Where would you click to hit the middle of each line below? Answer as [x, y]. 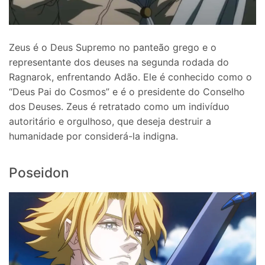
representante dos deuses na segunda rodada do [119, 62]
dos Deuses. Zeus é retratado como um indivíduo [119, 106]
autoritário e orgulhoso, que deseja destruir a [110, 121]
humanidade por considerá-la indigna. [93, 136]
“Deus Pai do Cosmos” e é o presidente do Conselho [127, 91]
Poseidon [39, 172]
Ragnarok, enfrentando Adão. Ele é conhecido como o [130, 77]
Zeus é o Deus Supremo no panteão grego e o [113, 47]
